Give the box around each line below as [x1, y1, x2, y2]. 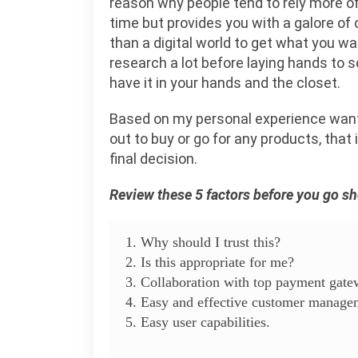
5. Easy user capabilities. [125, 314, 270, 330]
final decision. [109, 150, 197, 167]
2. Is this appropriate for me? [125, 254, 294, 270]
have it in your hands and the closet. [109, 74, 340, 91]
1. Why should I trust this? [125, 234, 280, 250]
